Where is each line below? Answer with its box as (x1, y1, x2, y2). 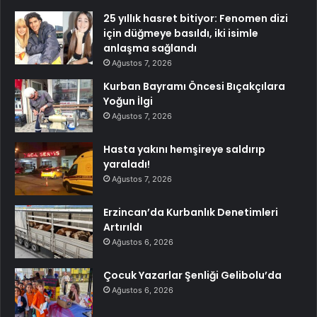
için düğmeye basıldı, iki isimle (103, 26, 258, 41)
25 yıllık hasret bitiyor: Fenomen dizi (103, 11, 288, 26)
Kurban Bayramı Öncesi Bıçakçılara (103, 79, 285, 94)
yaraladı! (103, 157, 150, 172)
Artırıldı (103, 220, 142, 235)
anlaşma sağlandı (103, 41, 197, 56)
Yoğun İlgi (103, 94, 153, 109)
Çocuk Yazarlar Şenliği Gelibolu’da (103, 268, 282, 283)
